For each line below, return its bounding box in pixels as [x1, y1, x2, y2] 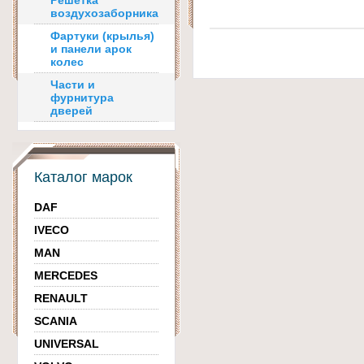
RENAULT [34, 292, 88, 305]
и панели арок [50, 42, 132, 55]
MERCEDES [34, 269, 97, 282]
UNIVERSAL [34, 337, 99, 350]
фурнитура [50, 91, 114, 104]
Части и [50, 78, 95, 91]
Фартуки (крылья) [50, 29, 154, 42]
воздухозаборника [50, 6, 158, 19]
